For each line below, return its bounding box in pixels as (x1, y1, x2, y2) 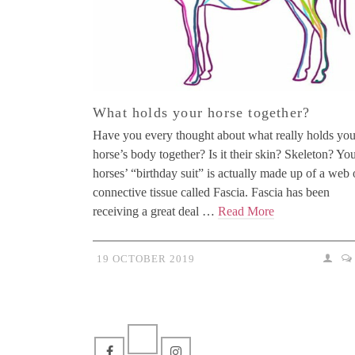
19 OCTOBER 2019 (97, 253, 195, 265)
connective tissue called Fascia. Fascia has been (93, 185, 330, 200)
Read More (218, 204, 274, 219)
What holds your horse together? (93, 105, 311, 121)
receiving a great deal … (93, 204, 218, 219)
